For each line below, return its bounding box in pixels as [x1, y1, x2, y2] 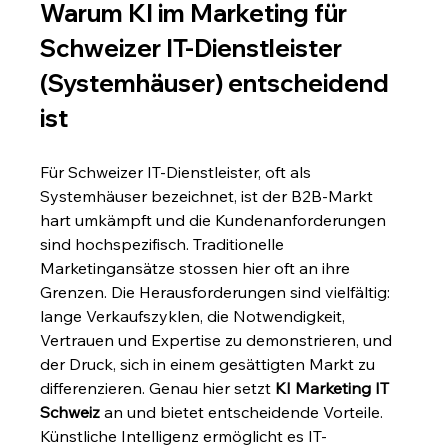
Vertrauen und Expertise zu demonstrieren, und [40, 330, 397, 351]
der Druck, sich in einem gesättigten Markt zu [40, 354, 380, 375]
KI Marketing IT [275, 378, 394, 399]
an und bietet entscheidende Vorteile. [100, 402, 388, 423]
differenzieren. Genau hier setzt [40, 378, 276, 399]
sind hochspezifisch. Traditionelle [40, 234, 289, 255]
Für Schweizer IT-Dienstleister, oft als [40, 162, 316, 183]
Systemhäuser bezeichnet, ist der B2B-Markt [40, 186, 378, 207]
